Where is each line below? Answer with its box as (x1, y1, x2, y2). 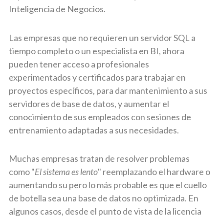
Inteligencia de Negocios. (9, 3, 106, 14)
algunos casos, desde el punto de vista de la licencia (9, 206, 201, 217)
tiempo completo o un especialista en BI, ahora (9, 45, 184, 56)
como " (9, 166, 35, 177)
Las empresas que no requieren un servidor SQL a (9, 32, 196, 43)
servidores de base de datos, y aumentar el (9, 98, 169, 109)
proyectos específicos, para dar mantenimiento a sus (9, 85, 207, 96)
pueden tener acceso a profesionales (9, 58, 149, 69)
